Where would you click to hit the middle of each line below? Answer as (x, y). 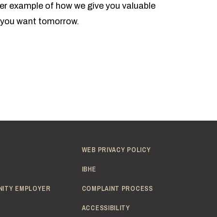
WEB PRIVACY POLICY (116, 150)
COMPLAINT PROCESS (117, 189)
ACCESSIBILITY (106, 208)
